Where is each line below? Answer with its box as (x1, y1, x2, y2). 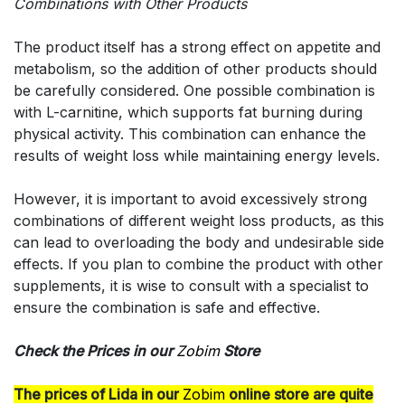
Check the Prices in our (14, 342, 176, 361)
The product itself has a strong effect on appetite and (14, 38, 381, 57)
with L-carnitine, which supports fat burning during (14, 103, 363, 122)
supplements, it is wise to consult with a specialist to (14, 277, 369, 296)
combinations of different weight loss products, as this (14, 212, 384, 231)
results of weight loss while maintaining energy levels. (14, 146, 380, 165)
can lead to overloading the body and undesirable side (14, 233, 384, 252)
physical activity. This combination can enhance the (14, 125, 366, 144)
